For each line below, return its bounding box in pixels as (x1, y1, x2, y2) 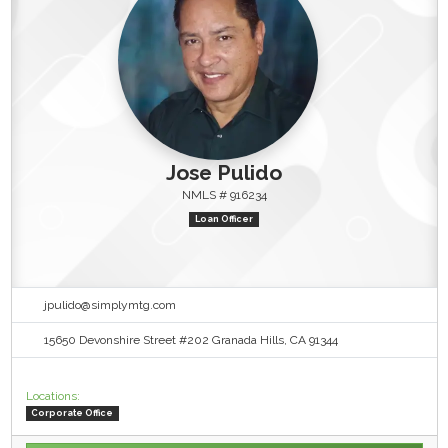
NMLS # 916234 (181, 187, 267, 202)
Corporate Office (31, 408, 114, 419)
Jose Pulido (166, 159, 282, 185)
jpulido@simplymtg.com (43, 297, 176, 312)
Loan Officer (195, 213, 253, 224)
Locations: (25, 388, 80, 403)
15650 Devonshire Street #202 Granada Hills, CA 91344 (43, 332, 338, 347)
